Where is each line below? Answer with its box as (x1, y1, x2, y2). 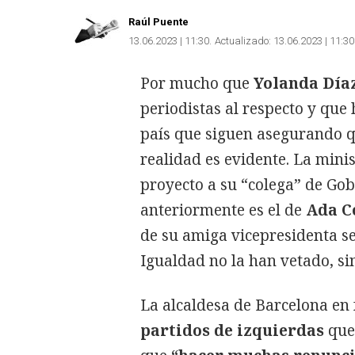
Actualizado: (215, 34, 271, 47)
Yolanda (254, 73, 319, 94)
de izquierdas (214, 320, 324, 341)
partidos (140, 320, 210, 341)
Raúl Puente (128, 16, 189, 28)
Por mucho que (140, 73, 254, 94)
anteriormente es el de (140, 200, 306, 220)
